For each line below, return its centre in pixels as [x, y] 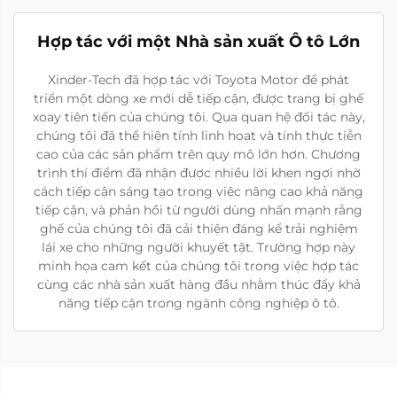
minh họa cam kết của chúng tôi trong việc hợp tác [198, 265]
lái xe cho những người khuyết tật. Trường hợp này [198, 247]
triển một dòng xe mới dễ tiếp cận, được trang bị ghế [198, 98]
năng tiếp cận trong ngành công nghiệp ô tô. [198, 303]
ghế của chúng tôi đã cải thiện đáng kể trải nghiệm [198, 228]
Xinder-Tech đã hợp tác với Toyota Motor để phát [198, 79]
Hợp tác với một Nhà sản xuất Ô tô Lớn [198, 41]
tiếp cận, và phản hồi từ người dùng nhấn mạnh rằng [198, 210]
